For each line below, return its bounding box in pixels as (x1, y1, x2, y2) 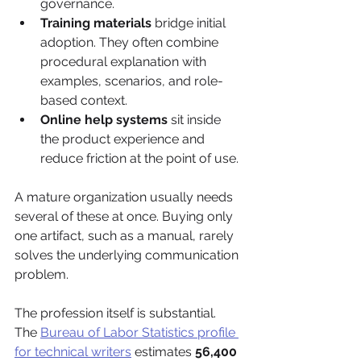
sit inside (168, 111, 224, 127)
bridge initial (151, 15, 229, 31)
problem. (15, 266, 68, 282)
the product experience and (40, 131, 208, 147)
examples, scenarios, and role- (40, 73, 223, 89)
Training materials (40, 15, 151, 31)
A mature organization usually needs (15, 189, 236, 205)
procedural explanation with (40, 53, 210, 69)
